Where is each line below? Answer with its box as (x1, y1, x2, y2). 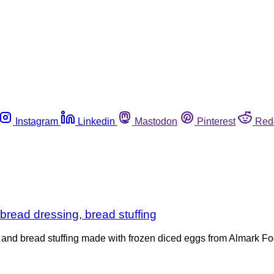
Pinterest (197, 116, 235, 127)
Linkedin (78, 116, 115, 127)
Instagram (15, 116, 58, 127)
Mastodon (135, 116, 177, 127)
